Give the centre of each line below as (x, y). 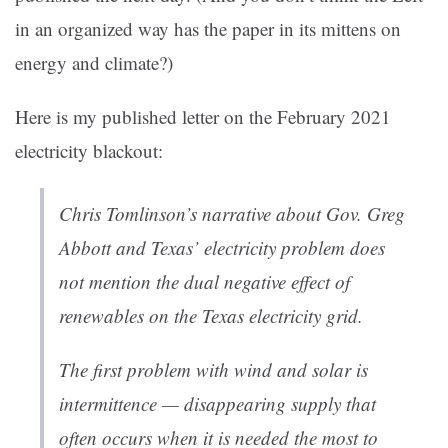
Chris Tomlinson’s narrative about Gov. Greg (232, 214)
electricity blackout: (89, 151)
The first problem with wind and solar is (213, 370)
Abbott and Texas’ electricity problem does (222, 248)
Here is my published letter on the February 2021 (203, 117)
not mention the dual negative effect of (204, 282)
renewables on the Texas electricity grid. (211, 316)
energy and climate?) (94, 63)
